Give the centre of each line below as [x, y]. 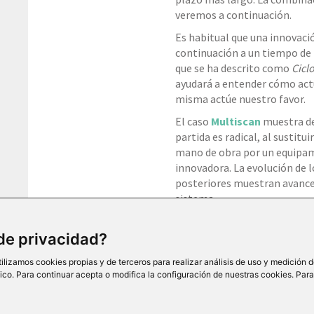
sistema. [195, 198]
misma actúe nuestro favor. [240, 98]
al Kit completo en [221, 236]
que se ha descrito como [233, 68]
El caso [193, 121]
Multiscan [235, 121]
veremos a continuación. [233, 14]
